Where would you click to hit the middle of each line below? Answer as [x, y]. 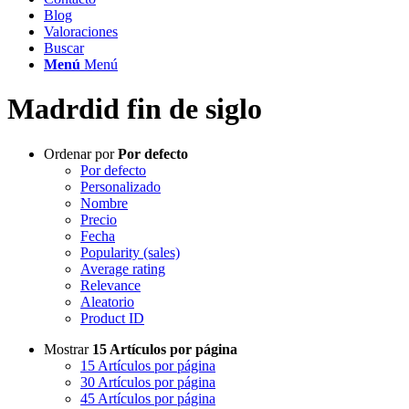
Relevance [110, 285]
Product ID [112, 318]
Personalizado [121, 186]
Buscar [64, 48]
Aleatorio [107, 301]
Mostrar [68, 349]
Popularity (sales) [130, 252]
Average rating [123, 268]
